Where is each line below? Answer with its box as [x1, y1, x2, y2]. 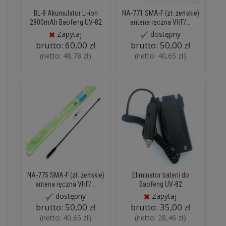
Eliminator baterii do [132, 171, 189, 179]
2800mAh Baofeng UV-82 [29, 18, 102, 26]
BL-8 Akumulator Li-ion [33, 9, 98, 17]
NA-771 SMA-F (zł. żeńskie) [122, 9, 199, 17]
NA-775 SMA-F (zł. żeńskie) [27, 171, 104, 179]
